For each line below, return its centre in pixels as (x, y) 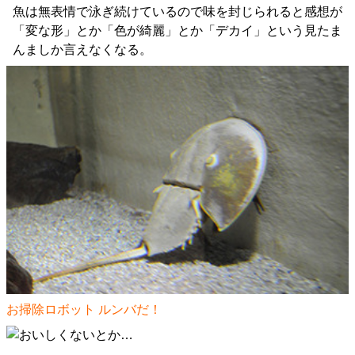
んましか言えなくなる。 (82, 50)
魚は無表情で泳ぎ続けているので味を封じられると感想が (177, 12)
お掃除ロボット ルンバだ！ (84, 309)
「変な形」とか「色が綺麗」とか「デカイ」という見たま (177, 31)
